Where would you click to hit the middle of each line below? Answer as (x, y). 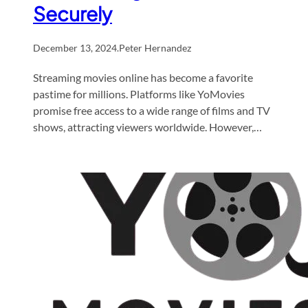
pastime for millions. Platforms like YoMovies (139, 93)
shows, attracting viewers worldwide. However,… (147, 126)
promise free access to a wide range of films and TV (152, 110)
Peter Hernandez (155, 47)
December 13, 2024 (75, 47)
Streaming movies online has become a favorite (143, 77)
